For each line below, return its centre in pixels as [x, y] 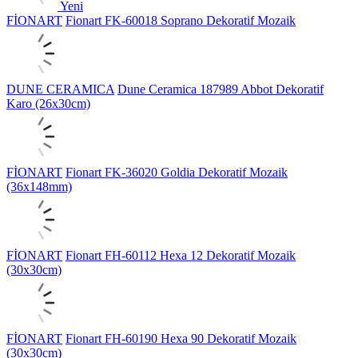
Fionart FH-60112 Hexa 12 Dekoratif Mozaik [181, 255]
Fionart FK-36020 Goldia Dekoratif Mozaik [177, 172]
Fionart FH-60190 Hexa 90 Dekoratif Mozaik [181, 338]
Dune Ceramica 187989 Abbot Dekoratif [221, 89]
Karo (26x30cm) [48, 103]
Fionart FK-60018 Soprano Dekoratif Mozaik [181, 20]
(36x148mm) [39, 186]
